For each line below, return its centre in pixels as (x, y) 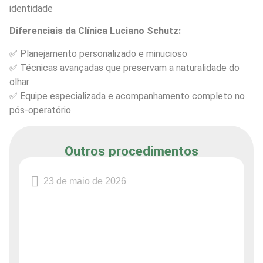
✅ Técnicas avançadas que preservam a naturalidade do (124, 68)
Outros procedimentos (131, 151)
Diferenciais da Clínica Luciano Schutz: (95, 31)
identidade (31, 8)
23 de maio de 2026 (85, 181)
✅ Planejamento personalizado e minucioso (98, 53)
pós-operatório (40, 110)
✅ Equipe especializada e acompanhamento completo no (127, 96)
